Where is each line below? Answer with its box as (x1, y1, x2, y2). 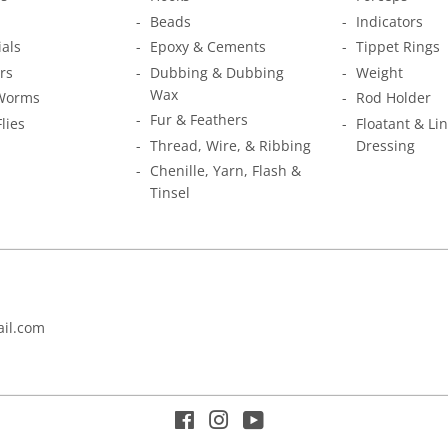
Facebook (195, 412, 257, 432)
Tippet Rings (356, 37, 440, 56)
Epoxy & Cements (150, 37, 266, 56)
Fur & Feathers (150, 110, 248, 129)
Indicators (356, 11, 423, 31)
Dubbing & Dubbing (150, 62, 284, 82)
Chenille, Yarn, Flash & (150, 161, 301, 180)
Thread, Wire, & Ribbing (150, 135, 311, 155)
